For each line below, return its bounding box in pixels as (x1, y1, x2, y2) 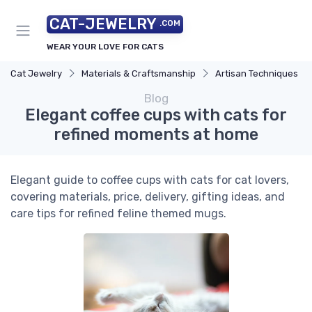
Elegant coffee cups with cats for (25, 105, 287, 125)
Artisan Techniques (215, 68, 298, 79)
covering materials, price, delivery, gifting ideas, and (10, 190, 285, 203)
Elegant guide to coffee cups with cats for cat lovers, (10, 173, 289, 187)
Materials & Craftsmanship (81, 68, 196, 79)
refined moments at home (54, 125, 258, 144)
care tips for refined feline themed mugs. (10, 207, 226, 220)
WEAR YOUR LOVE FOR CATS (47, 42, 164, 52)
